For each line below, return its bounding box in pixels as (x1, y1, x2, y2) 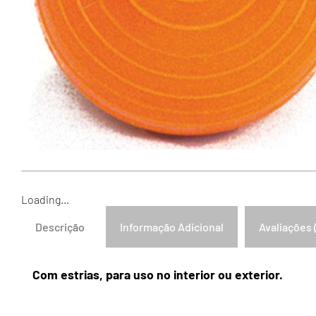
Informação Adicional (120, 219, 224, 233)
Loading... (21, 192, 69, 206)
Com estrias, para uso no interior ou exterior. (32, 267, 283, 283)
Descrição (35, 219, 85, 233)
